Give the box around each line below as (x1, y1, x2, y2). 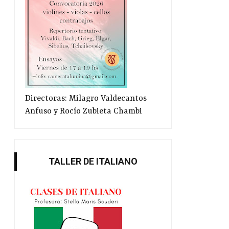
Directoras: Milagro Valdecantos (25, 94, 147, 104)
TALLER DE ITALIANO (49, 156, 138, 167)
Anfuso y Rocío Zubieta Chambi (25, 107, 142, 117)
